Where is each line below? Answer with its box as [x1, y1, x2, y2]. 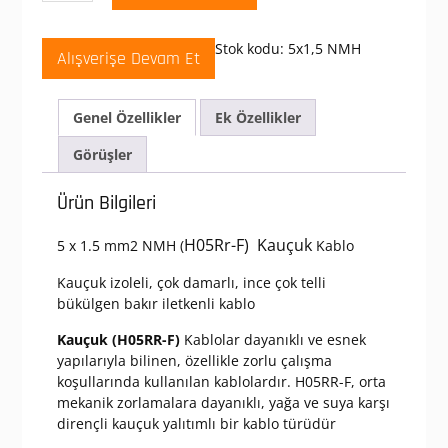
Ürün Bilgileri [56, 190, 156, 217]
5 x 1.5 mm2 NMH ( [56, 236, 184, 256]
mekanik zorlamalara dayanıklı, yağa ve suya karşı [56, 393, 390, 413]
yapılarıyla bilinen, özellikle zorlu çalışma [56, 351, 332, 371]
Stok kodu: [214, 39, 288, 59]
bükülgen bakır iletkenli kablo [56, 294, 255, 314]
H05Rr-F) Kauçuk [183, 234, 316, 257]
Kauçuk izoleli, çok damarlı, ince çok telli [56, 273, 326, 293]
